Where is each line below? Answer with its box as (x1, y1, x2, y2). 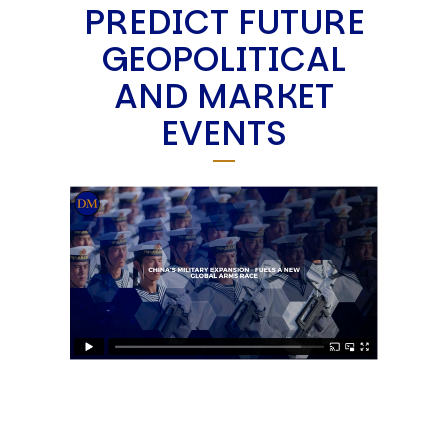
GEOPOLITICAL (102, 34, 346, 83)
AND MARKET (114, 71, 334, 120)
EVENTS (161, 108, 287, 157)
